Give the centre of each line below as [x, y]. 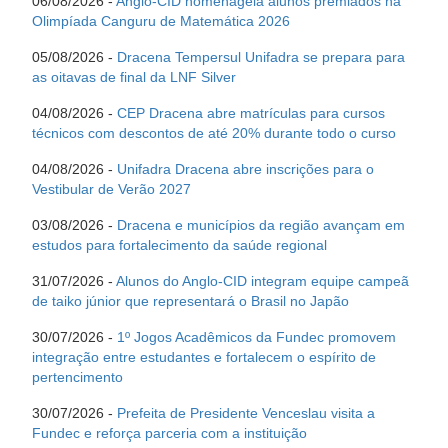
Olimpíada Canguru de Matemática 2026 [161, 21]
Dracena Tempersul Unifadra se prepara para [261, 57]
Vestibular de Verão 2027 [111, 189]
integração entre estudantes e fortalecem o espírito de [204, 357]
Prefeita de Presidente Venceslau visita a [246, 413]
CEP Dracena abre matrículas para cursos [251, 113]
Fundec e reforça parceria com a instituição [169, 433]
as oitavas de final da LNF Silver [134, 77]
